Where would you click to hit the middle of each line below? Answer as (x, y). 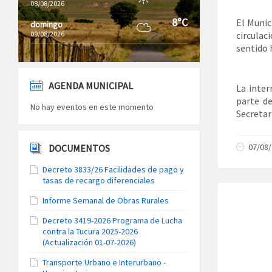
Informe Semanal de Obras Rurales (106, 200)
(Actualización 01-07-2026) (89, 242)
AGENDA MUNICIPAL (91, 86)
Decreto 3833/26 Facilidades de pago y (113, 169)
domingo (46, 24)
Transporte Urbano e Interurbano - (104, 262)
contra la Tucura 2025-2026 (90, 231)
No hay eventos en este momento (92, 107)
